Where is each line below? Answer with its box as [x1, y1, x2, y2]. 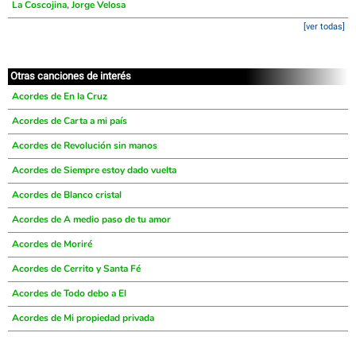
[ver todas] [304, 21, 345, 32]
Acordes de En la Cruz [12, 90, 107, 103]
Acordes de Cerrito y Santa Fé [12, 262, 141, 275]
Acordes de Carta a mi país [12, 114, 127, 127]
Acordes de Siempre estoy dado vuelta [12, 164, 176, 176]
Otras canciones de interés [10, 70, 131, 82]
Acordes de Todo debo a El [12, 287, 126, 300]
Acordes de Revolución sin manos [12, 139, 157, 152]
